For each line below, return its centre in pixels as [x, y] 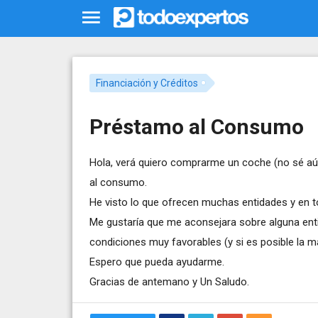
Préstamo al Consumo [197, 126]
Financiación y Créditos [147, 83]
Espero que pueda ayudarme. [157, 262]
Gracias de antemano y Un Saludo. [169, 281]
